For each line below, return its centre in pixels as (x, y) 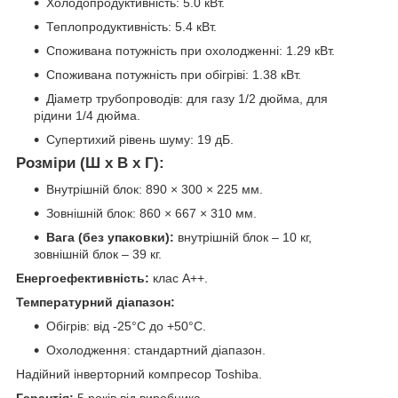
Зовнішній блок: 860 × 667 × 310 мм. (151, 214)
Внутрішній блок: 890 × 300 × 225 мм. (155, 190)
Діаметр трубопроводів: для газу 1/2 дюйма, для (187, 98)
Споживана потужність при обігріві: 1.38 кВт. (174, 74)
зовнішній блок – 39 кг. (98, 255)
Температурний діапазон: (96, 302)
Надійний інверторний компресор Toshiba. (139, 374)
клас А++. (179, 279)
